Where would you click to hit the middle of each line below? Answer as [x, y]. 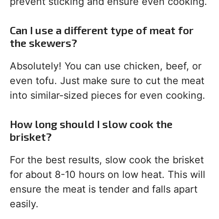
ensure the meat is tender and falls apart [104, 189]
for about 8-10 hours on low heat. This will [108, 175]
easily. [24, 204]
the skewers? [44, 43]
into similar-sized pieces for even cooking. [108, 95]
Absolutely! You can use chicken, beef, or [106, 66]
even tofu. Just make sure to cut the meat [107, 81]
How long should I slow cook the [91, 124]
